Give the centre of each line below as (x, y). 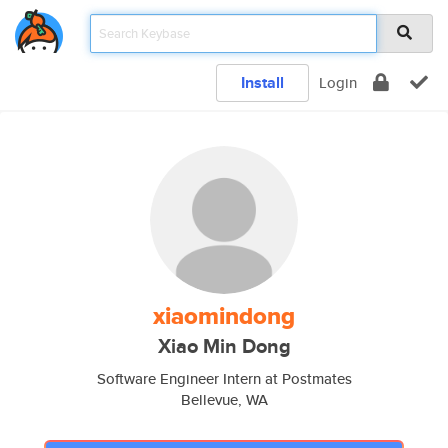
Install (262, 82)
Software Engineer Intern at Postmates (224, 378)
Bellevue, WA (224, 399)
